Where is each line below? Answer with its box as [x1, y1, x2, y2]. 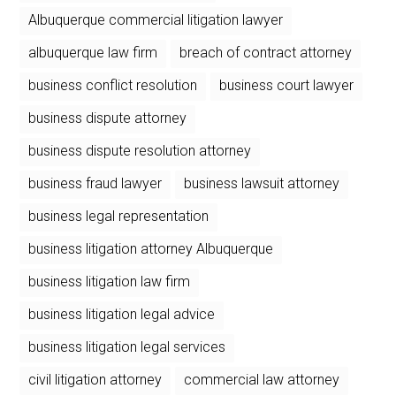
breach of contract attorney [179, 43, 353, 61]
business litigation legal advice [28, 305, 216, 323]
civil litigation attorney [28, 370, 163, 388]
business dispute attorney [28, 109, 187, 126]
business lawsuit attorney [184, 174, 340, 192]
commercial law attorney [184, 370, 340, 388]
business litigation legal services [28, 338, 226, 355]
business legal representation [28, 207, 209, 225]
